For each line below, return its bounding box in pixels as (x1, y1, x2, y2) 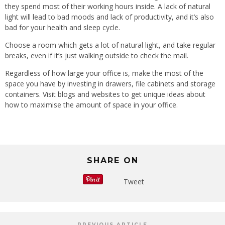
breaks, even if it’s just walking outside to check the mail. (5, 51, 188, 61)
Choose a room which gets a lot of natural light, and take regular (5, 40, 215, 50)
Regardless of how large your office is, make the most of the (5, 68, 203, 78)
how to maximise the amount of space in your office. (5, 100, 178, 110)
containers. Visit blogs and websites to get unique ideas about (5, 89, 205, 99)
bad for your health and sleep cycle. (5, 23, 120, 33)
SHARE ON (86, 156, 139, 166)
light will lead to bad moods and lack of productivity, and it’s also (5, 12, 214, 22)
